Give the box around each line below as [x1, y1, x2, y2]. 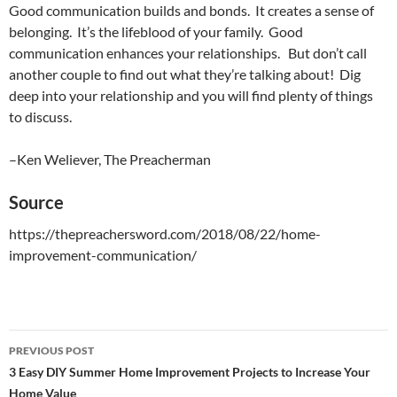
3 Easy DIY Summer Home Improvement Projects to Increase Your [9, 364, 370, 379]
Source [9, 191, 64, 213]
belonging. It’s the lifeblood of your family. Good [9, 23, 303, 40]
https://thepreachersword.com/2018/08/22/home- [9, 225, 321, 242]
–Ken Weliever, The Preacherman [9, 151, 211, 167]
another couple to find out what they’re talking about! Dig [9, 66, 361, 82]
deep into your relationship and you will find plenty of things [9, 87, 373, 104]
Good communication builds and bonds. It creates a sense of [9, 2, 374, 19]
